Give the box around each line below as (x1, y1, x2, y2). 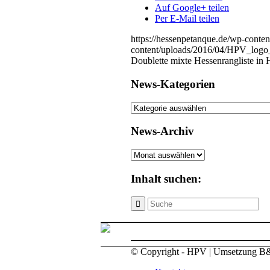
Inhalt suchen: (131, 172, 201, 185)
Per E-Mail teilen (155, 13, 219, 24)
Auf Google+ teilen (155, 2, 229, 13)
